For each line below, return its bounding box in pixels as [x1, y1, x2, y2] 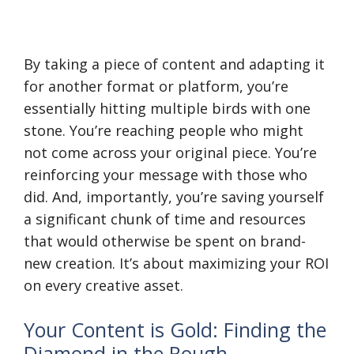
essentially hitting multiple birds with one [24, 99, 311, 118]
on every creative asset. [24, 276, 183, 295]
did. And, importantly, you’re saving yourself [24, 187, 324, 206]
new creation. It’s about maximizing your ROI [24, 254, 329, 273]
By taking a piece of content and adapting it [24, 55, 325, 73]
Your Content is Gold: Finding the [24, 316, 326, 343]
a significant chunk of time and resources [24, 209, 306, 228]
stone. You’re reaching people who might [24, 121, 303, 140]
